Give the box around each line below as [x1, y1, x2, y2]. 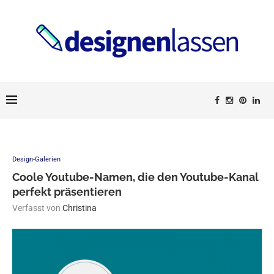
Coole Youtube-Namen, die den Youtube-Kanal [12, 171, 259, 184]
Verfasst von [12, 203, 62, 213]
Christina [62, 203, 97, 213]
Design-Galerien [12, 155, 61, 164]
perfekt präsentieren [12, 185, 122, 199]
